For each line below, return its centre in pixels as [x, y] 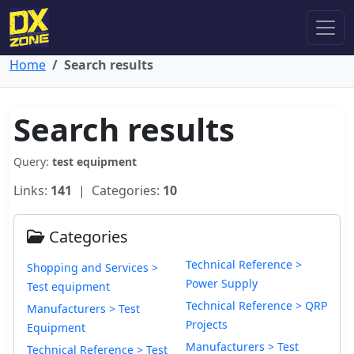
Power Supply [222, 283]
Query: [33, 162]
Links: [32, 190]
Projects [207, 324]
